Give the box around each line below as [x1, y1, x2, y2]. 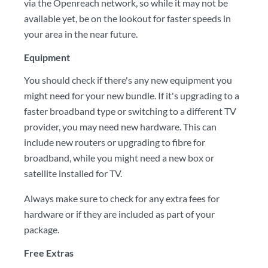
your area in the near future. [24, 28, 138, 39]
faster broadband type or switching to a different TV [24, 105, 236, 117]
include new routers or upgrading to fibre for [24, 136, 205, 148]
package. [24, 224, 59, 235]
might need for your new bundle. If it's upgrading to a [24, 90, 239, 101]
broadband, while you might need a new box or [24, 152, 214, 163]
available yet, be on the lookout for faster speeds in [24, 13, 231, 24]
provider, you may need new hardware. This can [24, 121, 217, 132]
